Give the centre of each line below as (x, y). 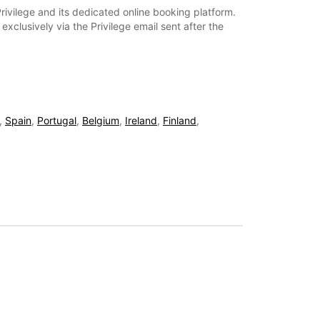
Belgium (101, 121)
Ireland (141, 121)
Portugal (57, 121)
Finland (180, 121)
